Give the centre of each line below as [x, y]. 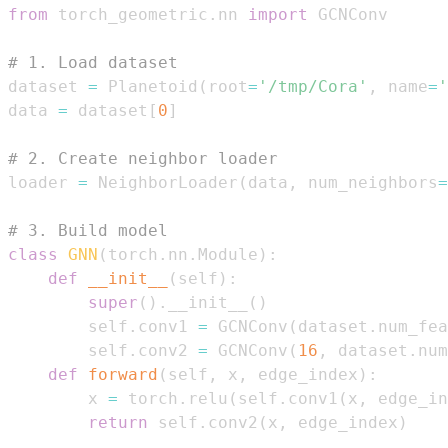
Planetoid [148, 86]
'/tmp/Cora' [313, 86]
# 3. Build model [88, 230]
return [118, 422]
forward [123, 374]
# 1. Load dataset [93, 62]
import [278, 14]
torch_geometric [128, 14]
